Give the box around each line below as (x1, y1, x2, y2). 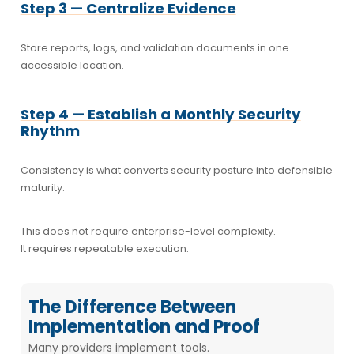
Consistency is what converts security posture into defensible (20, 163, 333, 177)
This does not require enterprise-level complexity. (20, 224, 276, 238)
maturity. (20, 180, 65, 194)
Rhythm (20, 120, 80, 141)
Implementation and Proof (28, 314, 260, 339)
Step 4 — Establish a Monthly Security (20, 104, 301, 124)
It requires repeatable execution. (20, 241, 189, 255)
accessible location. (20, 58, 124, 72)
